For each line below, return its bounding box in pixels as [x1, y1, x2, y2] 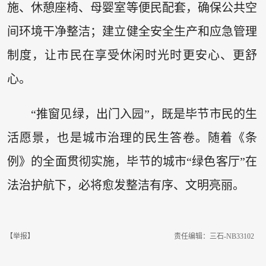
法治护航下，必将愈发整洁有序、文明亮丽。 [7, 179, 245, 192]
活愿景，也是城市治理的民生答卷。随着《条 [7, 131, 258, 145]
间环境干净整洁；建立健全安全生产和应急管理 [7, 24, 258, 38]
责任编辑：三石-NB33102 [174, 232, 254, 240]
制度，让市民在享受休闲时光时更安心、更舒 [7, 48, 258, 62]
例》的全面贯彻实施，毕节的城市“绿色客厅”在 [7, 155, 258, 169]
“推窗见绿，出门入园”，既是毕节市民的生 [30, 107, 258, 121]
